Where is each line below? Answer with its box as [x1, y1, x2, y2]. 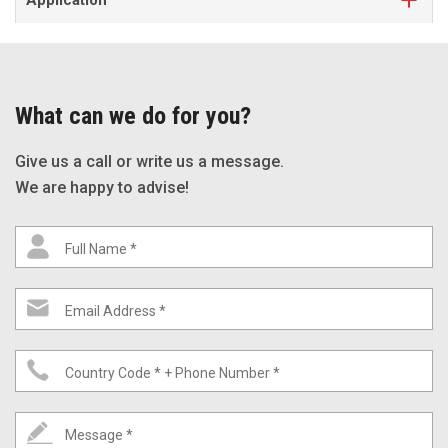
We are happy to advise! [15, 177, 189, 197]
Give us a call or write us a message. [15, 151, 284, 171]
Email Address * [65, 302, 166, 319]
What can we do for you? [15, 101, 251, 130]
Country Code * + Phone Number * [65, 364, 280, 381]
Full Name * [65, 240, 137, 257]
